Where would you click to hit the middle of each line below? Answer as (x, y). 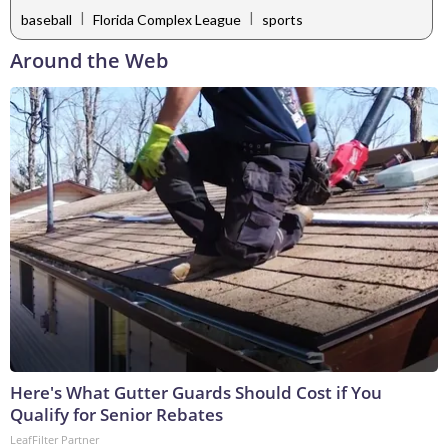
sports (282, 19)
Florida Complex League (167, 19)
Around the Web (89, 60)
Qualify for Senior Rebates (116, 414)
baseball (46, 19)
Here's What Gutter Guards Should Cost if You (196, 392)
